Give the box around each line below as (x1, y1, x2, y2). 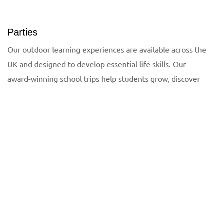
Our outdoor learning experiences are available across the (7, 44, 206, 54)
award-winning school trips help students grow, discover (7, 73, 200, 84)
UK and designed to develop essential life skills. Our (7, 59, 186, 69)
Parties (7, 27, 37, 38)
